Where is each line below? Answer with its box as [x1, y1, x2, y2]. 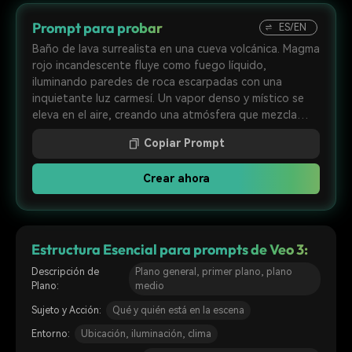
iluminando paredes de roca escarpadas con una [32, 75, 282, 89]
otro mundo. [32, 141, 97, 155]
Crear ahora [142, 171, 210, 185]
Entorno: [31, 328, 70, 339]
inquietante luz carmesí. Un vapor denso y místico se [32, 92, 304, 105]
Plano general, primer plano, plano [134, 266, 292, 278]
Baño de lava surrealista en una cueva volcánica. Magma [32, 42, 320, 56]
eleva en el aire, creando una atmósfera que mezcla [32, 108, 297, 122]
